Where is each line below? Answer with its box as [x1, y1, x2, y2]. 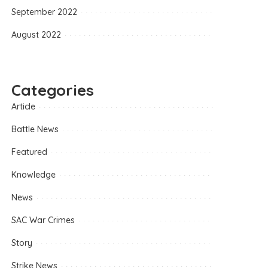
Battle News [11, 123, 59, 135]
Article [11, 100, 36, 112]
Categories [11, 80, 95, 100]
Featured [11, 146, 48, 157]
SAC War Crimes [11, 214, 75, 226]
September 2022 [11, 6, 78, 17]
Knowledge [11, 169, 56, 180]
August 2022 [11, 29, 62, 40]
